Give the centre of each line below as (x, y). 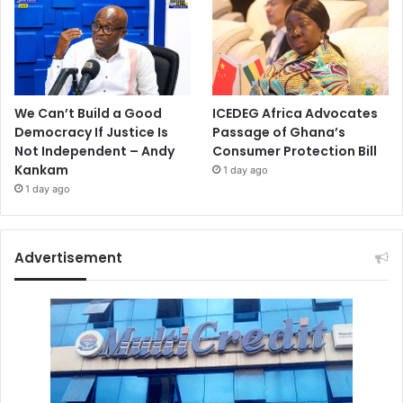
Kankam (41, 170)
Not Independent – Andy (94, 152)
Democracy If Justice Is (91, 133)
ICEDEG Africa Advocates (296, 114)
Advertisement (68, 258)
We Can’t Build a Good (88, 114)
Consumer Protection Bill (295, 152)
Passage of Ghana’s (279, 133)
